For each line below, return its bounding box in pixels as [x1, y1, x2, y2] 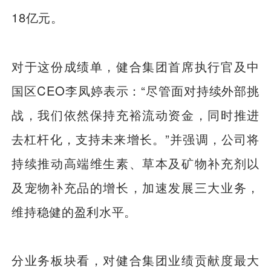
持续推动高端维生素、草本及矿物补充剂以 [11, 154, 260, 172]
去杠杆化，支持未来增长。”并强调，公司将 [11, 129, 260, 148]
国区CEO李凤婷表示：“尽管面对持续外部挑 [11, 81, 260, 99]
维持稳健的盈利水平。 [11, 202, 137, 220]
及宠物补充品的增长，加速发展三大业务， [11, 178, 260, 196]
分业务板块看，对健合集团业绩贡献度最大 [11, 251, 260, 269]
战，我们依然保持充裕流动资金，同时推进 [11, 105, 260, 123]
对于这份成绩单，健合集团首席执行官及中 [11, 57, 260, 75]
